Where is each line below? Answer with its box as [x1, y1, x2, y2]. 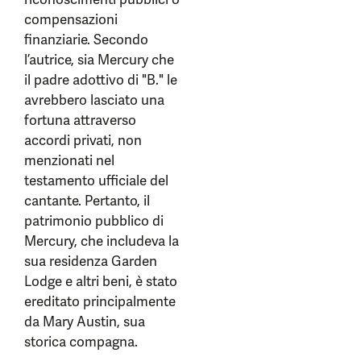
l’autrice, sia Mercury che [24, 51, 174, 68]
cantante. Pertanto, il [24, 192, 150, 210]
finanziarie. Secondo [24, 31, 148, 48]
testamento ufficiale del [24, 172, 168, 189]
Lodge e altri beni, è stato [24, 272, 177, 290]
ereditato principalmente [24, 293, 176, 310]
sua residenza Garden [24, 252, 157, 270]
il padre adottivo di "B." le [24, 71, 177, 89]
